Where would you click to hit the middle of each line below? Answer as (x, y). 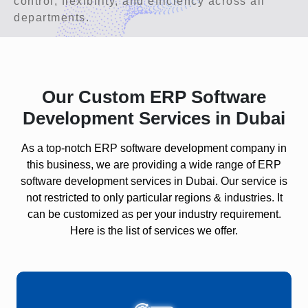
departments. (52, 18)
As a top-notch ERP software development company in (154, 148)
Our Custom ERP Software (154, 97)
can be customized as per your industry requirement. (154, 214)
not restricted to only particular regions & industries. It (154, 198)
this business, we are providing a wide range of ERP (154, 165)
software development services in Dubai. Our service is (154, 181)
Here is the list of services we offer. (154, 231)
